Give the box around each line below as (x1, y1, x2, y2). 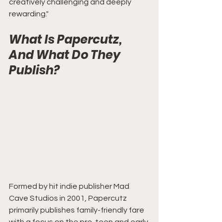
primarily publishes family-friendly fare (9, 206, 146, 215)
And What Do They (9, 47, 123, 63)
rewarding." (9, 10, 49, 18)
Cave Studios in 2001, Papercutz (9, 194, 128, 203)
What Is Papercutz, (9, 31, 124, 48)
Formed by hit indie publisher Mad (9, 182, 131, 191)
